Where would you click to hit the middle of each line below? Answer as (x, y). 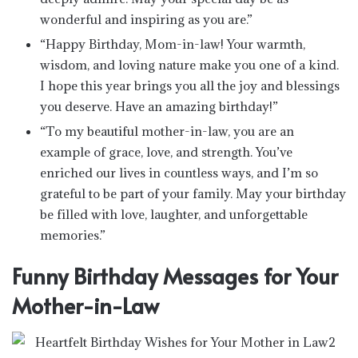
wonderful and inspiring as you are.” (146, 19)
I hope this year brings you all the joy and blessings (190, 86)
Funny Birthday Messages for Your (175, 276)
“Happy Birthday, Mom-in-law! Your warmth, (173, 44)
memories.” (73, 235)
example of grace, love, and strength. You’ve (166, 152)
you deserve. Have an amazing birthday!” (159, 106)
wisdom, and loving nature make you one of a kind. (189, 65)
